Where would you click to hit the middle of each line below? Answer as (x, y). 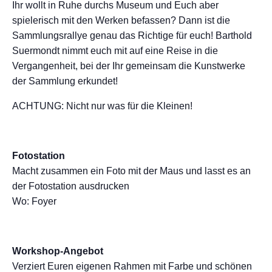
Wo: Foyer (34, 201)
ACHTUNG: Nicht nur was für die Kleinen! (102, 106)
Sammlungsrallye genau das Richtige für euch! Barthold (132, 36)
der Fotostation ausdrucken (71, 186)
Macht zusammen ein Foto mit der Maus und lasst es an (131, 171)
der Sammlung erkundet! (65, 81)
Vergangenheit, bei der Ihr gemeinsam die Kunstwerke (129, 66)
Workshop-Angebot (58, 251)
